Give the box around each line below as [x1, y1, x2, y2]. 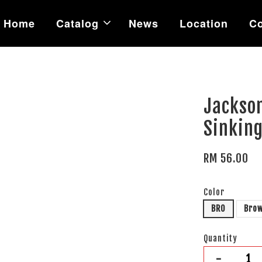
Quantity [204, 233, 238, 243]
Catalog [56, 16, 99, 31]
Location [180, 16, 228, 31]
